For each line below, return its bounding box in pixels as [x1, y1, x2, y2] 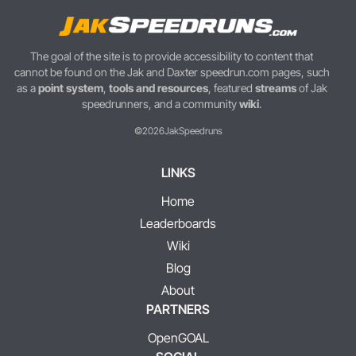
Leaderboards [140, 215, 216, 232]
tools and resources [108, 81, 208, 95]
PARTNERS [146, 301, 210, 318]
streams [254, 81, 296, 95]
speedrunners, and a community [82, 97, 239, 111]
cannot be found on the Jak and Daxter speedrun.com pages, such [14, 65, 330, 79]
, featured [207, 81, 255, 95]
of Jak [296, 81, 327, 95]
